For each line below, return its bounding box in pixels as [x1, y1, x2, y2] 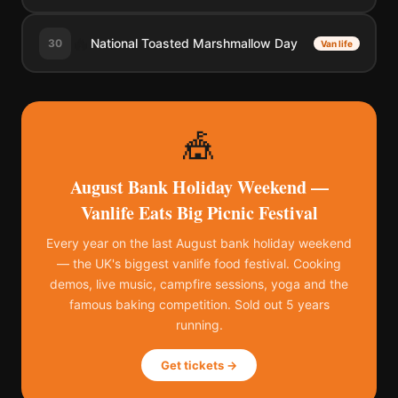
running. [175, 317, 223, 332]
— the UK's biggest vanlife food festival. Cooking [57, 256, 341, 271]
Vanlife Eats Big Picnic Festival [80, 200, 318, 226]
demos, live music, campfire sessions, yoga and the [50, 276, 348, 291]
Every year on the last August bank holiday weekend [46, 235, 352, 251]
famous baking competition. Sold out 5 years [68, 297, 330, 312]
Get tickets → [161, 358, 237, 372]
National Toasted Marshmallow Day [90, 35, 298, 51]
